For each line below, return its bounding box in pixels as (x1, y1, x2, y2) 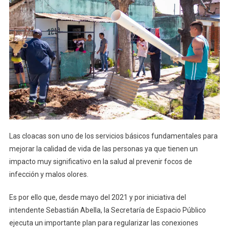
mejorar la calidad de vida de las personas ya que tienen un (9, 144, 198, 153)
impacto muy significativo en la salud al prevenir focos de (9, 157, 192, 166)
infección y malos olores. (9, 170, 88, 178)
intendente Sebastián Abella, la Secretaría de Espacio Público (9, 205, 206, 214)
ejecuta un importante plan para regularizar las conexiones (9, 218, 198, 227)
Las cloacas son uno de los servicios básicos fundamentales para (9, 131, 218, 140)
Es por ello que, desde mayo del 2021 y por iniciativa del (9, 193, 186, 201)
